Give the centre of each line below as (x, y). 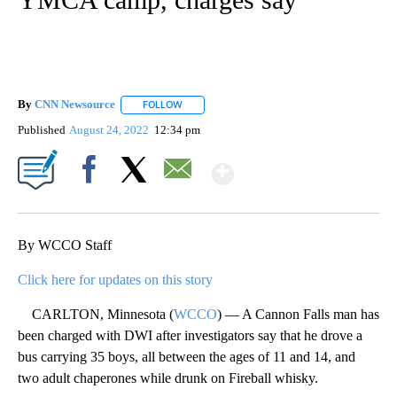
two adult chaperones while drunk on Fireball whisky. (168, 378)
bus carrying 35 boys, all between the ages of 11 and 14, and (187, 356)
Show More (303, 166)
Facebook (93, 199)
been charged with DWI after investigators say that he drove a (190, 335)
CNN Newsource (75, 105)
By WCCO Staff (65, 245)
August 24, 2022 (111, 129)
